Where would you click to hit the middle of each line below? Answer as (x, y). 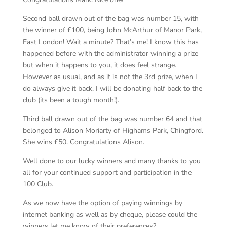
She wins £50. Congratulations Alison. (83, 142)
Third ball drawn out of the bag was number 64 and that (112, 119)
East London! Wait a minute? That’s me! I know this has (110, 42)
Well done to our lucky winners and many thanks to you (111, 161)
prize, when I (176, 77)
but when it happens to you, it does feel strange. (99, 65)
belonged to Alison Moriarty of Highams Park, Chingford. (113, 130)
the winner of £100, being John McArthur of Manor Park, (112, 30)
